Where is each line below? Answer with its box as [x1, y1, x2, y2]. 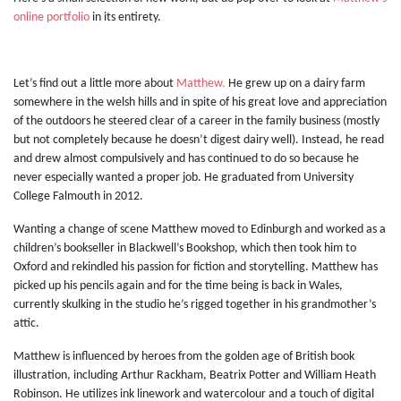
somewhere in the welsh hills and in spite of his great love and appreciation [13, 96, 387, 110]
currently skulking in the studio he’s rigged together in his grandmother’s [13, 298, 376, 312]
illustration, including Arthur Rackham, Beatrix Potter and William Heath [13, 369, 376, 383]
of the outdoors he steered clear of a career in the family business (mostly [13, 115, 380, 129]
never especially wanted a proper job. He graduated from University [13, 171, 354, 185]
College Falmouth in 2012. [13, 190, 143, 204]
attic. [13, 317, 39, 331]
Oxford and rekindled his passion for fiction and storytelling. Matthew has [13, 260, 378, 275]
